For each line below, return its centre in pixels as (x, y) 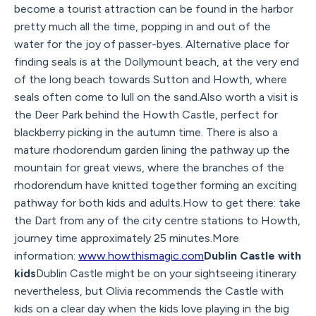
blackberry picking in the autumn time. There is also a (146, 132)
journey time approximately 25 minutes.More (127, 238)
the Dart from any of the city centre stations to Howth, (157, 220)
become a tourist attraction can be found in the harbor (154, 8)
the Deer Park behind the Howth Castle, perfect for (146, 114)
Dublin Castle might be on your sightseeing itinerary (166, 273)
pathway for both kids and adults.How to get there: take (157, 202)
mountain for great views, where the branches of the (149, 167)
